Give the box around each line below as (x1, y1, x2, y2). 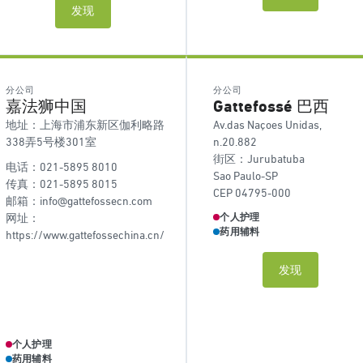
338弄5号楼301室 (6, 135, 96, 148)
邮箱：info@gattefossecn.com (6, 194, 152, 207)
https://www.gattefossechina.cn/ (6, 228, 164, 241)
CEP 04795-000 (213, 186, 292, 199)
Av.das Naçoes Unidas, (213, 118, 322, 131)
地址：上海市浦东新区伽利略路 (6, 118, 164, 131)
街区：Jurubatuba (213, 152, 305, 165)
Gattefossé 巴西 (213, 97, 330, 116)
